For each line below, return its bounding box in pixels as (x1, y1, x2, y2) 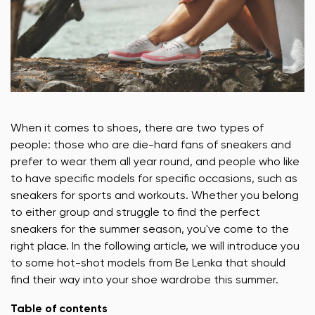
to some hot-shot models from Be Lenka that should (11, 257, 285, 269)
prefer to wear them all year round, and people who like (11, 156, 300, 168)
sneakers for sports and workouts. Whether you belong (11, 190, 299, 202)
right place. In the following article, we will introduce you (11, 240, 300, 252)
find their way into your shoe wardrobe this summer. (11, 274, 278, 286)
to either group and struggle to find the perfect (11, 207, 260, 219)
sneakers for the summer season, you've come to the (11, 224, 289, 236)
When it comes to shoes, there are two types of (11, 122, 264, 134)
